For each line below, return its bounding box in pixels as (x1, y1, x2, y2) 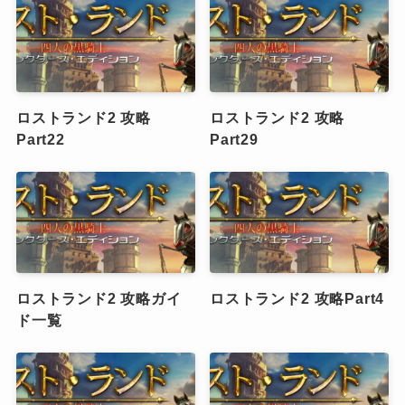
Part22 (15, 131, 65, 148)
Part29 (210, 131, 259, 148)
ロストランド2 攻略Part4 (210, 289, 385, 306)
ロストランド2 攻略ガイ (15, 289, 182, 306)
